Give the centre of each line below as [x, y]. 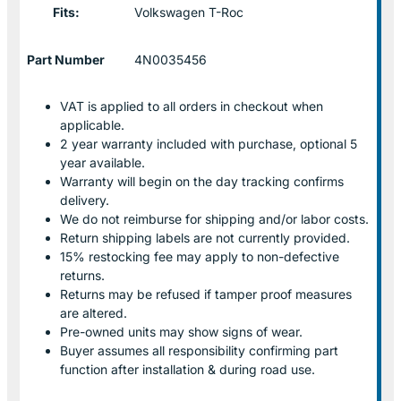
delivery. [85, 200]
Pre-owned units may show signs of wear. [181, 331]
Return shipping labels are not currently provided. [205, 237]
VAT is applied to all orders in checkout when [192, 106]
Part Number [66, 59]
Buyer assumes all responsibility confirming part [199, 350]
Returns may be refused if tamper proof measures [206, 294]
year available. [102, 162]
